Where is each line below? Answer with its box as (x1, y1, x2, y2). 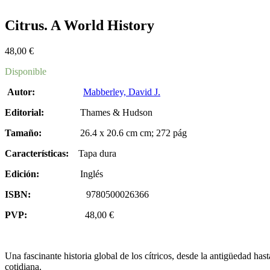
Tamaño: (5, 127, 42, 138)
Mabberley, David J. (83, 86, 160, 97)
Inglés (80, 168, 103, 179)
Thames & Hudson (80, 107, 152, 118)
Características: (5, 148, 69, 159)
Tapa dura (78, 148, 116, 159)
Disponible (5, 66, 46, 77)
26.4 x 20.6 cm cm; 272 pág (80, 127, 187, 138)
